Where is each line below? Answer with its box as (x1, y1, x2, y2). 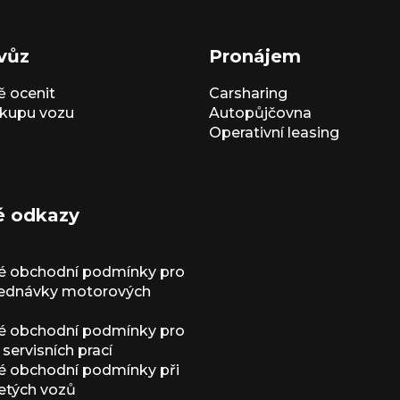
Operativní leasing (209, 124, 339, 142)
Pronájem (209, 46, 301, 68)
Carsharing (209, 85, 287, 103)
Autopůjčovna (209, 104, 312, 122)
